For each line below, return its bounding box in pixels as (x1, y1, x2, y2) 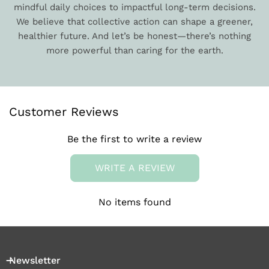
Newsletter (9, 255, 61, 267)
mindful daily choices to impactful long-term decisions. (13, 2, 256, 13)
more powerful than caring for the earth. (46, 45, 223, 56)
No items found (98, 196, 171, 208)
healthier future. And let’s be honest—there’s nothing (18, 31, 251, 42)
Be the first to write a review (67, 133, 202, 145)
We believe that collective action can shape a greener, (16, 16, 253, 28)
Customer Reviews (9, 104, 119, 119)
